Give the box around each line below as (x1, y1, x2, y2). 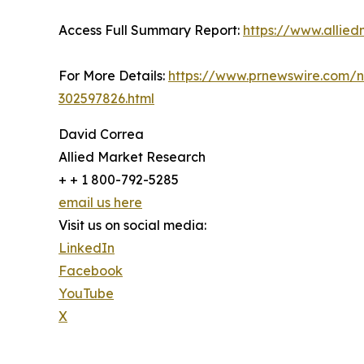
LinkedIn (58, 240, 115, 257)
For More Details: (58, 67, 168, 84)
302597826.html (58, 90, 154, 107)
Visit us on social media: (58, 217, 206, 234)
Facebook (58, 262, 123, 279)
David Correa (58, 126, 144, 143)
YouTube (58, 285, 114, 302)
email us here (58, 194, 142, 211)
